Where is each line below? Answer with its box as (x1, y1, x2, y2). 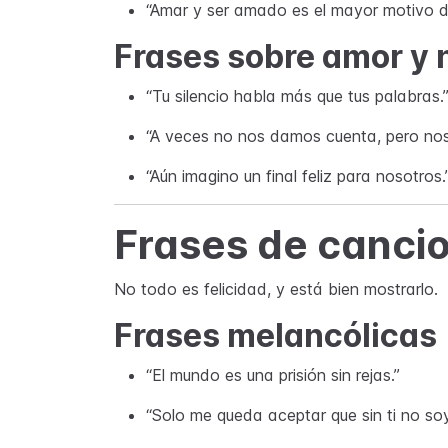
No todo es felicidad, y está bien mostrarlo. (114, 279, 438, 299)
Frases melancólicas (114, 316, 437, 355)
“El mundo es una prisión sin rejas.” (146, 365, 400, 385)
